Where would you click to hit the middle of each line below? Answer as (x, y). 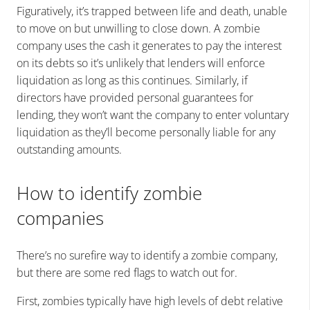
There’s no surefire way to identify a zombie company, (147, 255)
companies (60, 218)
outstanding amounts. (69, 149)
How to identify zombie (109, 193)
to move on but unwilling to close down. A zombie (138, 28)
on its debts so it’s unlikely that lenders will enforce (141, 63)
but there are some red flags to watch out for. (127, 272)
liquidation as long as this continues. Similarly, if (132, 80)
